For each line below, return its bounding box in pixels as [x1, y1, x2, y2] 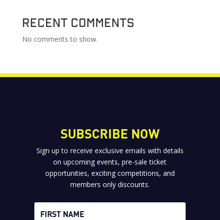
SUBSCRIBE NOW [60, 125, 160, 141]
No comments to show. [22, 34, 98, 44]
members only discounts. [70, 179, 150, 189]
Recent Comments [22, 15, 135, 28]
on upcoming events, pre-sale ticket [53, 157, 167, 166]
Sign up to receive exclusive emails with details [36, 145, 184, 155]
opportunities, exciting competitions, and [45, 168, 175, 178]
